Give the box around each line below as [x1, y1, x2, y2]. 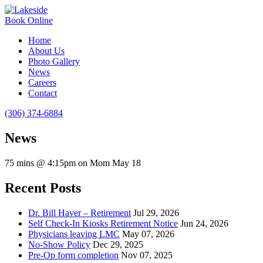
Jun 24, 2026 [180, 218, 228, 228]
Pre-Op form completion [28, 249, 119, 260]
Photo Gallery [28, 56, 80, 66]
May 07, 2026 [122, 228, 174, 239]
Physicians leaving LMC [28, 228, 120, 239]
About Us [28, 46, 65, 56]
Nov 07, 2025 [121, 249, 173, 260]
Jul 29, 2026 [133, 207, 179, 218]
